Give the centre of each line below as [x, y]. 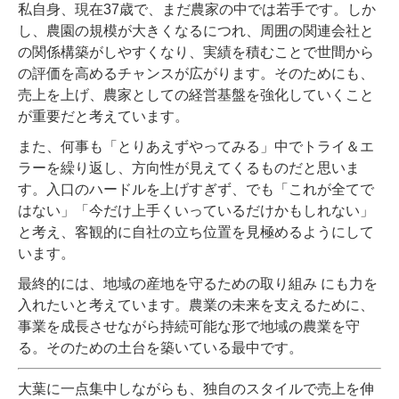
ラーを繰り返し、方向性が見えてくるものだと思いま [189, 168]
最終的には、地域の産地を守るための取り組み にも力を [198, 284]
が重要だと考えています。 [103, 117]
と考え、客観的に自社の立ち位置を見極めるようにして [196, 232]
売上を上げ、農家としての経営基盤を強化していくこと [196, 95]
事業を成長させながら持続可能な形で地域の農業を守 [189, 327]
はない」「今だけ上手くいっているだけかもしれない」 [196, 211]
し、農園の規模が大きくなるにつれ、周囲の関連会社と [196, 31]
